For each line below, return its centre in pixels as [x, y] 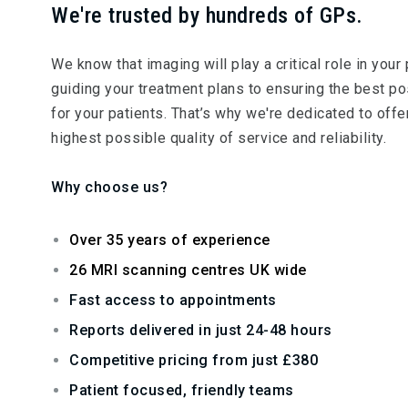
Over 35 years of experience [170, 240]
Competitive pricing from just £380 [194, 360]
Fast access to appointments [173, 300]
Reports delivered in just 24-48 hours [201, 330]
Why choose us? [109, 187]
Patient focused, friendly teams [182, 390]
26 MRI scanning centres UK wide [188, 270]
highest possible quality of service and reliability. [219, 138]
